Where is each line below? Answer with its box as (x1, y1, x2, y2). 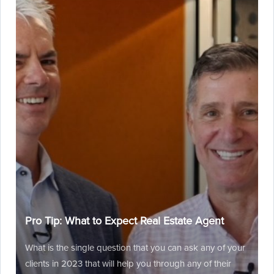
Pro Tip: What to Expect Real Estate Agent (25, 213, 224, 229)
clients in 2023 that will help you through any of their (25, 257, 231, 270)
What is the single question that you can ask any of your (25, 241, 245, 254)
